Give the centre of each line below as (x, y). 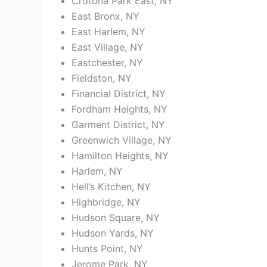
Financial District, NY (119, 94)
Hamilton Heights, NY (120, 156)
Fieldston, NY (102, 78)
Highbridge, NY (106, 202)
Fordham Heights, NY (119, 109)
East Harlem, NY (108, 32)
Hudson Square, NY (116, 218)
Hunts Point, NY (107, 249)
